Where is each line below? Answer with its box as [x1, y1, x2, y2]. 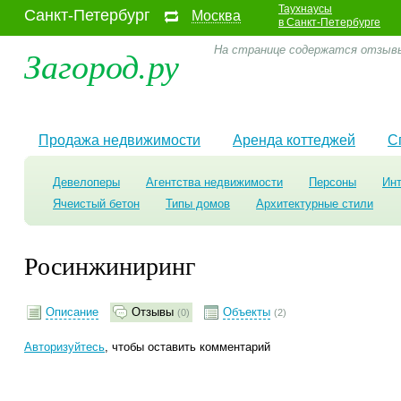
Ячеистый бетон [53, 197, 140, 210]
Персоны [309, 175, 356, 189]
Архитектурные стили [256, 197, 373, 210]
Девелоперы [53, 175, 120, 189]
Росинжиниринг [24, 248, 195, 282]
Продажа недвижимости [38, 132, 200, 148]
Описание [46, 305, 98, 319]
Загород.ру [24, 42, 179, 88]
